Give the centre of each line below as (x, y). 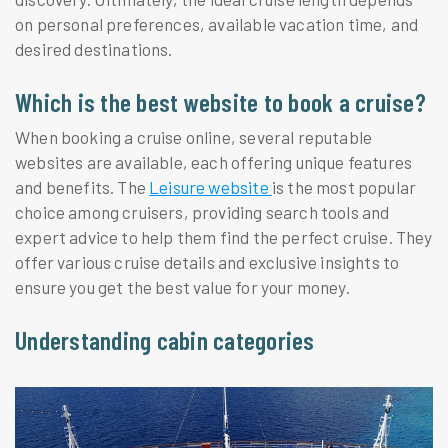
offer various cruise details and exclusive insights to (207, 261)
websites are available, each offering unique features (214, 161)
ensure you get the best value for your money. (182, 286)
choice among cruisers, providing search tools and (202, 211)
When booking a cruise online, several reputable (194, 136)
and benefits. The (82, 186)
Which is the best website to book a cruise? (220, 102)
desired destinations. (94, 49)
